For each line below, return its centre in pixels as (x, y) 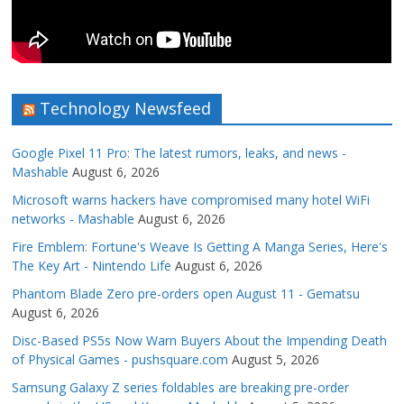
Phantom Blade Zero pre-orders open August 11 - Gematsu (186, 294)
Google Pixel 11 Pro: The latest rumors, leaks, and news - (179, 153)
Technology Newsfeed (126, 109)
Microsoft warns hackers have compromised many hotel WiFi (191, 200)
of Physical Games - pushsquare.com (120, 360)
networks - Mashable (73, 219)
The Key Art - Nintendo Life (92, 266)
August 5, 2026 (276, 360)
